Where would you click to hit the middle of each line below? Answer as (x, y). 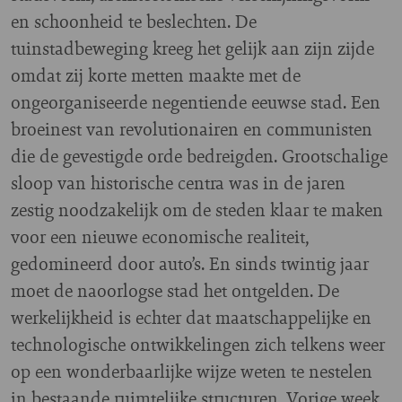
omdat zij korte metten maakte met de (156, 75)
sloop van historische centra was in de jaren (178, 183)
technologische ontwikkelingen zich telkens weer (198, 344)
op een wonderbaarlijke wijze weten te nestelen (192, 371)
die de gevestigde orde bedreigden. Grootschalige (199, 156)
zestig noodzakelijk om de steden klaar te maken (197, 210)
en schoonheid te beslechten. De (134, 21)
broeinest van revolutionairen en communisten (192, 129)
